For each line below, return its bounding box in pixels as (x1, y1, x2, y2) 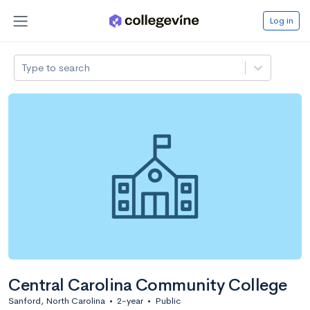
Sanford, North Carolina (8, 294, 105, 307)
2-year (117, 294, 143, 307)
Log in (269, 14, 293, 26)
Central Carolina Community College (8, 274, 287, 295)
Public (155, 294, 181, 307)
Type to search (21, 60, 91, 74)
